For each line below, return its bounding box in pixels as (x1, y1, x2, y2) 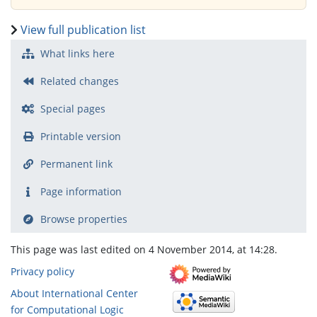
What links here (40, 46, 115, 60)
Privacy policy (11, 264, 74, 278)
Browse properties (40, 212, 127, 226)
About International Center (11, 286, 138, 300)
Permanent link (40, 156, 113, 171)
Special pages (40, 101, 105, 115)
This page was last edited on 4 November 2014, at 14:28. (11, 242, 277, 256)
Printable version (40, 129, 121, 143)
